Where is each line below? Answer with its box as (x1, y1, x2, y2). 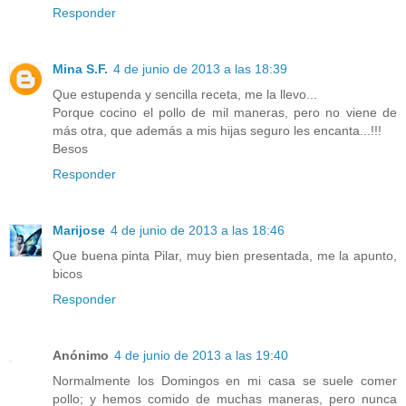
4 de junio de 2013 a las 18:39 (113, 61, 287, 76)
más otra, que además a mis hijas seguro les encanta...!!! (53, 122, 382, 138)
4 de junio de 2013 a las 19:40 (114, 347, 288, 362)
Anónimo (53, 347, 109, 362)
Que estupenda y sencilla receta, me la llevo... (53, 86, 317, 101)
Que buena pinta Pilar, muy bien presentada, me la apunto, (53, 247, 397, 263)
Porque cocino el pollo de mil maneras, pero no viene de (53, 104, 397, 120)
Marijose (53, 222, 105, 237)
